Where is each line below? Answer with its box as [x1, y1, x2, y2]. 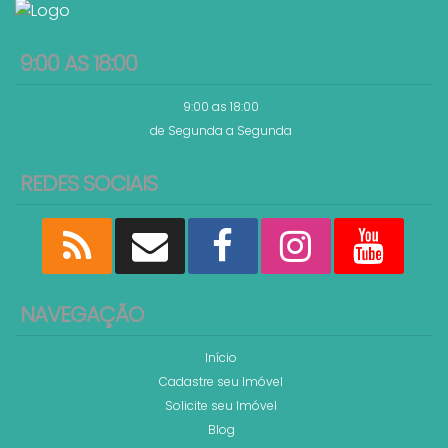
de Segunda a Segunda [150, 122, 292, 139]
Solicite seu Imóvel [165, 397, 277, 414]
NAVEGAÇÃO [20, 300, 144, 329]
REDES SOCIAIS [20, 169, 157, 198]
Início [205, 349, 237, 366]
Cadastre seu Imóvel [159, 373, 283, 390]
